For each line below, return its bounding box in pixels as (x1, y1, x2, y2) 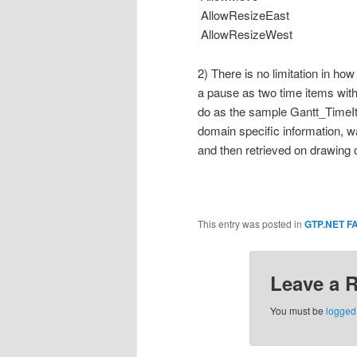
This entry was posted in (198, 217, 304, 231)
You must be (269, 304, 326, 318)
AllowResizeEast (198, 6, 289, 24)
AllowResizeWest (198, 25, 296, 43)
